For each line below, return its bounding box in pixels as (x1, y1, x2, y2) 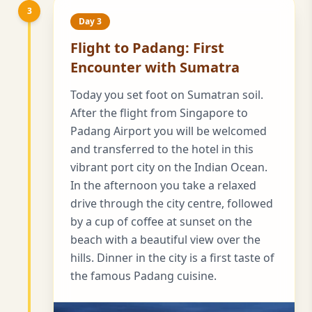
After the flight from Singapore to (70, 104, 248, 120)
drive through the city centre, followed (70, 195, 273, 211)
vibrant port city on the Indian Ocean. (70, 159, 267, 175)
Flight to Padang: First (70, 38, 224, 57)
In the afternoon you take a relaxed (70, 177, 256, 193)
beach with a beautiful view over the (70, 231, 260, 247)
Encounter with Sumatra (70, 57, 240, 77)
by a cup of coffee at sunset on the (70, 213, 252, 229)
